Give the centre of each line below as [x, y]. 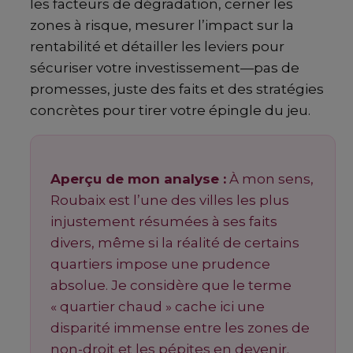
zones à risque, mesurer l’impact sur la [162, 26]
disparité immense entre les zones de [180, 328]
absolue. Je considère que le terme [171, 286]
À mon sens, [270, 179]
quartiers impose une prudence [160, 264]
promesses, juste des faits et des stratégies [177, 89]
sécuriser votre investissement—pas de [165, 68]
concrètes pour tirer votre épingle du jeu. [170, 111]
